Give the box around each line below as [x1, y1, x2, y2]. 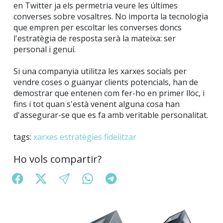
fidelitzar [104, 131, 136, 143]
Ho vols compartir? [13, 152, 102, 166]
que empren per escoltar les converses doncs [13, 22, 182, 33]
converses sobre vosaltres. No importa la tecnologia [13, 11, 208, 22]
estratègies [60, 131, 102, 143]
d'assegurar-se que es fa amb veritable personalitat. [13, 110, 208, 121]
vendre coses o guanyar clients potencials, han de [13, 77, 198, 88]
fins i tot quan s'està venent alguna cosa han [13, 99, 180, 110]
